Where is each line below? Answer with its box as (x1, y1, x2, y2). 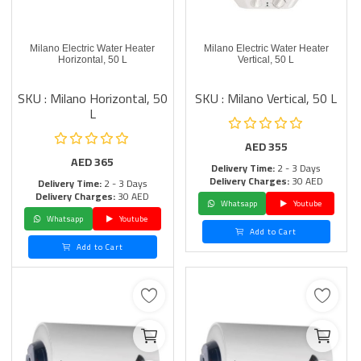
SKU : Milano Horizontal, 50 (17, 86, 168, 110)
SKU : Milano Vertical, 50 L (195, 86, 338, 110)
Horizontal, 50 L (57, 54, 127, 65)
